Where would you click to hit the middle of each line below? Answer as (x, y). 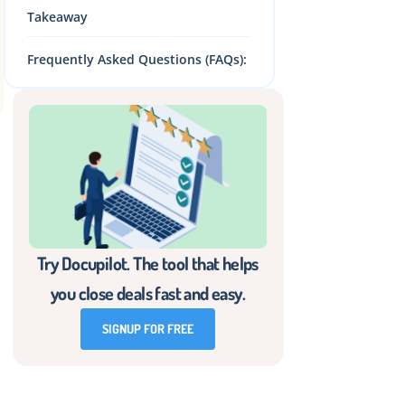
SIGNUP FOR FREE (148, 329)
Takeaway (57, 17)
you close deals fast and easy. (148, 293)
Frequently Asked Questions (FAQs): (137, 60)
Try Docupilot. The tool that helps (148, 264)
